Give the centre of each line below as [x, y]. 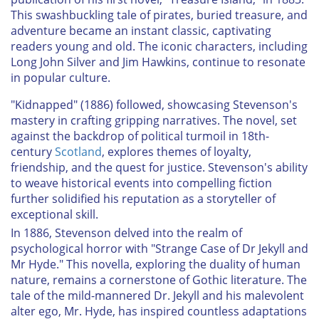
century [33, 151]
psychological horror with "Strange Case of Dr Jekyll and [159, 248]
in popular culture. [61, 77]
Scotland [78, 151]
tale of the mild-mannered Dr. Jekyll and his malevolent [157, 295]
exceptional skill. [54, 214]
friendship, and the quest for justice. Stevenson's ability [159, 167]
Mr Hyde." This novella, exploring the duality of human [156, 264]
